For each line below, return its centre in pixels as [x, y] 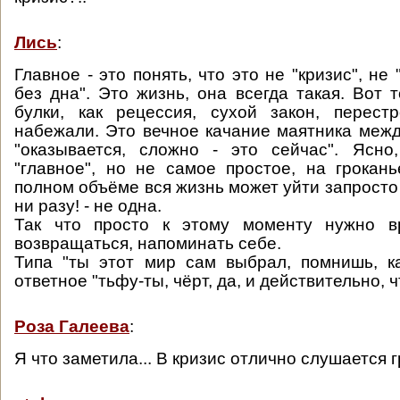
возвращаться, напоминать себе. [148, 243]
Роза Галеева [72, 326]
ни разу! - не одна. [88, 206]
